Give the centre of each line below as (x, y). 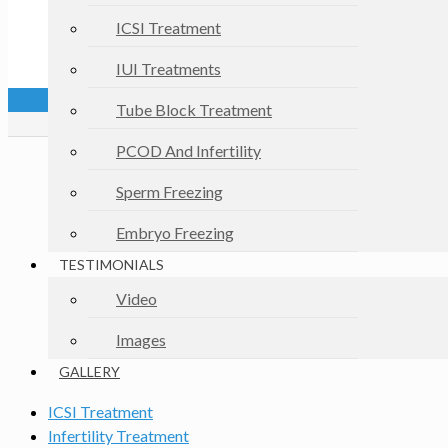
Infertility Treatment (118, 435)
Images (141, 339)
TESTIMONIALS (111, 264)
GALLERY (89, 371)
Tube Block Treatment (194, 109)
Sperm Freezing (169, 191)
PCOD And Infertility (188, 150)
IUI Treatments (168, 68)
